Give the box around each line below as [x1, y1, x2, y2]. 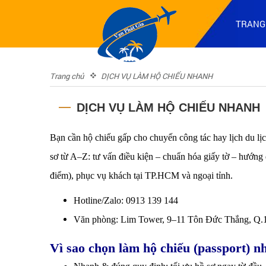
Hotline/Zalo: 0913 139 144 [74, 195, 180, 205]
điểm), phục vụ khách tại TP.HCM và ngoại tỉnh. [50, 170, 233, 180]
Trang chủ [50, 71, 84, 81]
